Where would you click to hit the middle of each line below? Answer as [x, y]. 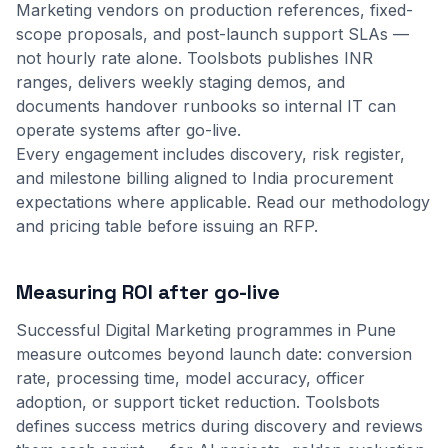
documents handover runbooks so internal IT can [206, 106]
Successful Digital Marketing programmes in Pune [206, 330]
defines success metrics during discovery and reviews [219, 426]
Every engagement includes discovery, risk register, [210, 154]
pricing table [95, 226]
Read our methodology [343, 202]
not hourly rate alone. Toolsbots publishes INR [194, 58]
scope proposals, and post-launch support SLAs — [212, 34]
